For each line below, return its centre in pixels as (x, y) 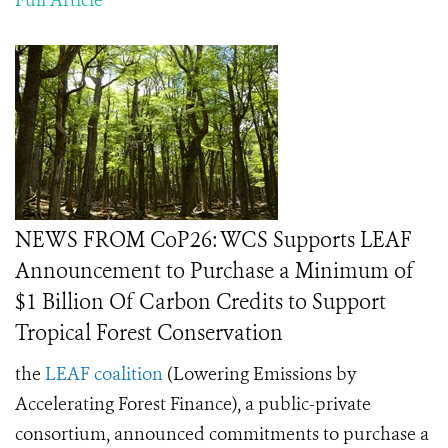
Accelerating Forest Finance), (128, 404)
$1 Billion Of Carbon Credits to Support (200, 302)
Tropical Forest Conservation (149, 333)
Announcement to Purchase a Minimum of (214, 271)
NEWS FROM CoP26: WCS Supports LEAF (213, 240)
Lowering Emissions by (264, 374)
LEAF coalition (104, 374)
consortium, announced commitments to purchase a (222, 434)
